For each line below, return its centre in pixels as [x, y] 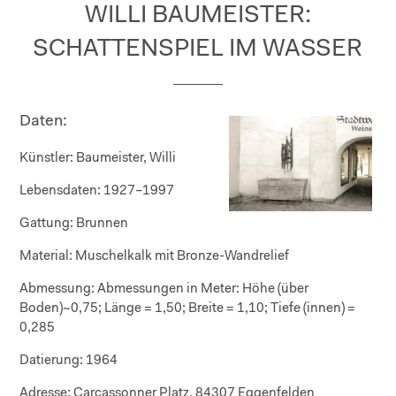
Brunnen [101, 224]
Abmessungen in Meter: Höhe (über [202, 289]
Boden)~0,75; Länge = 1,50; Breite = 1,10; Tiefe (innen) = [188, 308]
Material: [46, 256]
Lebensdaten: [61, 191]
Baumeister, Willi [125, 158]
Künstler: [47, 158]
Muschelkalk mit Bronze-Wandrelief [181, 256]
